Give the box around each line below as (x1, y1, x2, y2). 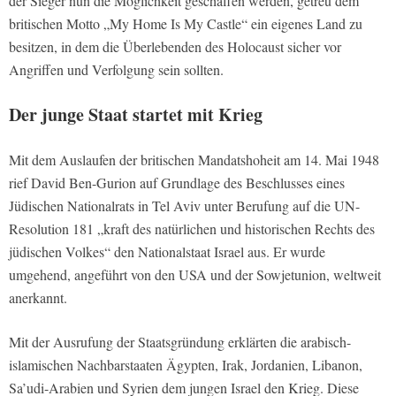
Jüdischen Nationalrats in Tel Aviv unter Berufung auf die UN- (9, 196, 360, 216)
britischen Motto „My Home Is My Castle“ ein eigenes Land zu (9, 14, 362, 34)
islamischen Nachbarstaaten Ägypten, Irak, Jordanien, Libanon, (9, 355, 362, 375)
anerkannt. (9, 288, 67, 308)
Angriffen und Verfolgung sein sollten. (9, 60, 224, 80)
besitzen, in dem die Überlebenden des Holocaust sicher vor (9, 37, 341, 57)
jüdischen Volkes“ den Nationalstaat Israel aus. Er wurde (9, 242, 325, 262)
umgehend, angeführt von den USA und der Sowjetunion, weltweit (9, 265, 381, 285)
